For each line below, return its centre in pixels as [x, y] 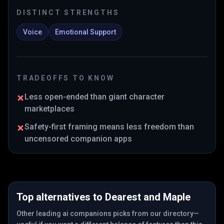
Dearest [123, 197]
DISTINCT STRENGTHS [68, 12]
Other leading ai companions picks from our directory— [108, 213]
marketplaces [49, 109]
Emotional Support [85, 32]
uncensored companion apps [78, 139]
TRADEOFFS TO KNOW [65, 78]
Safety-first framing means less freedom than [109, 127]
